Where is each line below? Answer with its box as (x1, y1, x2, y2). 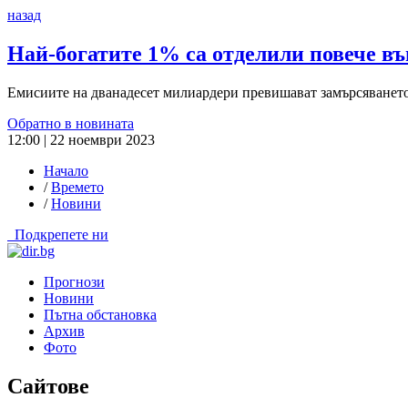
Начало (44, 162, 88, 178)
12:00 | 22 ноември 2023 (7, 131, 155, 148)
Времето (51, 178, 104, 195)
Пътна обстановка (44, 306, 157, 322)
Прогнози (44, 273, 105, 290)
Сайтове (7, 373, 89, 398)
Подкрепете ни (15, 226, 108, 242)
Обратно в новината (7, 115, 134, 131)
